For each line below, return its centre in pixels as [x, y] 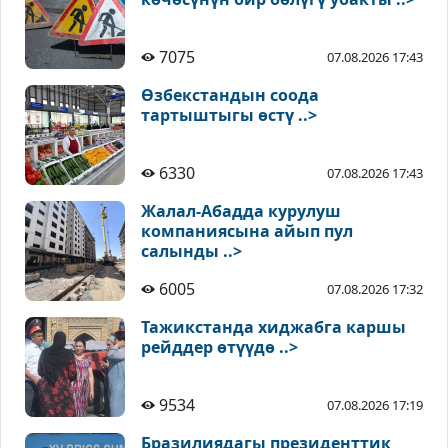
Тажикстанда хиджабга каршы [273, 327]
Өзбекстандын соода [230, 95]
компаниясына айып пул [247, 231]
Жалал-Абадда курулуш [241, 211]
